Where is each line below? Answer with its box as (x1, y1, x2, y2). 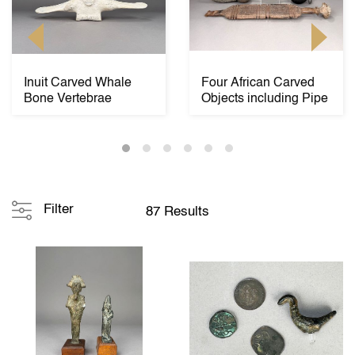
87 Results (146, 204, 209, 219)
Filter (44, 203, 74, 217)
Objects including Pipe (201, 92, 328, 105)
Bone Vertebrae (24, 92, 112, 105)
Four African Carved (201, 76, 315, 90)
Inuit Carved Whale (24, 76, 132, 90)
